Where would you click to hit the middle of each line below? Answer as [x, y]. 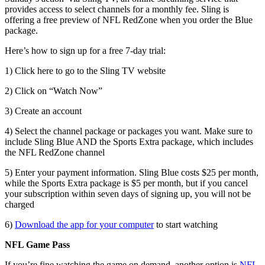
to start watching [186, 225]
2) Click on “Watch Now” [54, 91]
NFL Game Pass [37, 245]
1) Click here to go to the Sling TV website [85, 71]
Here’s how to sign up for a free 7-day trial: [85, 51]
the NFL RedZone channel [55, 153]
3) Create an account [43, 111]
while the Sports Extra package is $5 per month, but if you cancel [126, 183]
